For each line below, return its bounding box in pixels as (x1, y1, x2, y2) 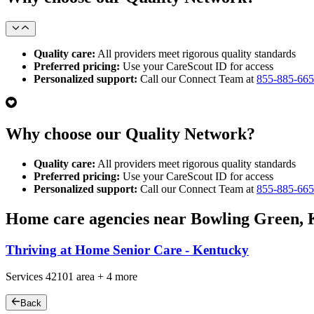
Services (6, 271, 46, 283)
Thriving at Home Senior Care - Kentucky (6, 242, 249, 257)
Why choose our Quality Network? (6, 124, 255, 143)
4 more (107, 271, 137, 283)
